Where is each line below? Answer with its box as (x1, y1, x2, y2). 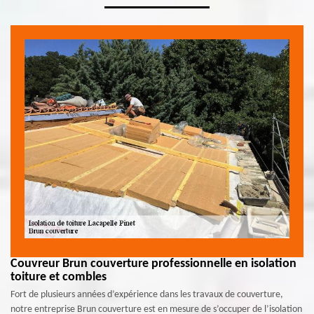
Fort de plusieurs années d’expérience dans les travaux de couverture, (11, 289, 283, 300)
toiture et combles (11, 270, 107, 284)
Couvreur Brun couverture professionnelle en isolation (11, 257, 296, 271)
